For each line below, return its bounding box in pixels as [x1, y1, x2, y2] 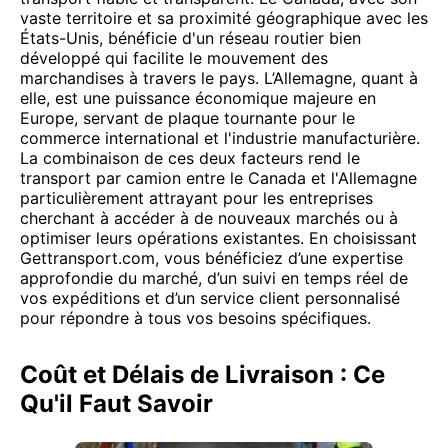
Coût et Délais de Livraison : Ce [20, 360, 385, 389]
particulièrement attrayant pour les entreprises [20, 188, 373, 208]
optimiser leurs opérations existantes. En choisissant [20, 228, 417, 248]
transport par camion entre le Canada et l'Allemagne [20, 168, 417, 188]
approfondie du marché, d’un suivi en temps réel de [20, 268, 408, 288]
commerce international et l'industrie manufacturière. [20, 128, 420, 148]
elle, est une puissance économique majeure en [20, 88, 376, 108]
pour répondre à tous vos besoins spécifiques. [20, 308, 371, 328]
